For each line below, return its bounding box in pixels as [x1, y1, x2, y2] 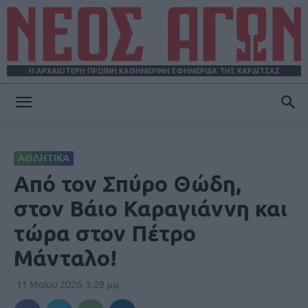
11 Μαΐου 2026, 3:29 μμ [16, 278, 119, 291]
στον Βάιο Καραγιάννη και [14, 196, 287, 221]
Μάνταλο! [14, 245, 117, 271]
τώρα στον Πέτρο [14, 221, 196, 246]
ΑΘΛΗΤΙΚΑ [18, 152, 69, 164]
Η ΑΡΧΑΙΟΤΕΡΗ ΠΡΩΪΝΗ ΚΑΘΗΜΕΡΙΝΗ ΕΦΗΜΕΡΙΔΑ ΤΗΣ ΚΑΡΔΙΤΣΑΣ [28, 67, 280, 76]
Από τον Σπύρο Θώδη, [14, 171, 241, 197]
